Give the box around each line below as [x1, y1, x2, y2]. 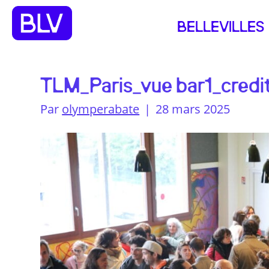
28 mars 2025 [156, 100, 231, 117]
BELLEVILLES [177, 20, 264, 35]
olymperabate [62, 100, 140, 117]
